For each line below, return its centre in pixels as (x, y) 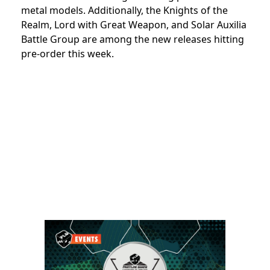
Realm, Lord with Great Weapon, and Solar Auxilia (134, 24)
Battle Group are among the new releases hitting (133, 39)
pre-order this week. (67, 53)
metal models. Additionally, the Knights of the (124, 10)
